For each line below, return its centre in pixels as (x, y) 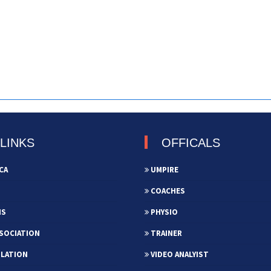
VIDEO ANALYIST (179, 254)
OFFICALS (191, 142)
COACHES (167, 191)
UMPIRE (164, 169)
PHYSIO (163, 212)
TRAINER (165, 233)
